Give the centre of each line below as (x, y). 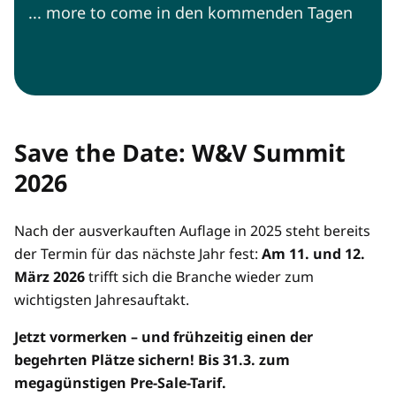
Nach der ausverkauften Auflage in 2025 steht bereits (192, 231)
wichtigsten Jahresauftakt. (102, 300)
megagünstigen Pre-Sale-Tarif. (120, 383)
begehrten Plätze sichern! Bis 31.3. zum (152, 360)
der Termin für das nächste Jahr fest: (138, 254)
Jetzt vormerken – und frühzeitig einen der (164, 337)
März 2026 (51, 277)
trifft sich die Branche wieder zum (201, 277)
